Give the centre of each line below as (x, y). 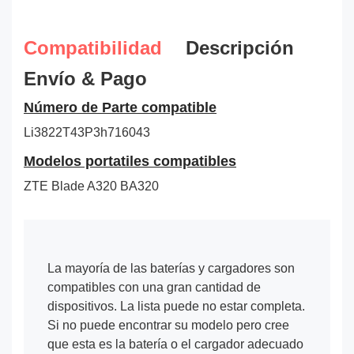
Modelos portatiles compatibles (130, 162)
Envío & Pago (85, 78)
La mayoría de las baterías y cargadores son (171, 268)
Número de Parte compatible (120, 108)
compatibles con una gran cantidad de (154, 287)
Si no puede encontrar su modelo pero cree (168, 325)
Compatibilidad (93, 47)
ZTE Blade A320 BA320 (91, 186)
